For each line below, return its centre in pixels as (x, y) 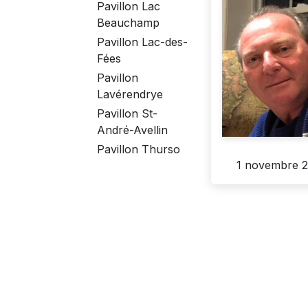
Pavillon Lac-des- (142, 42)
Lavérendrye (130, 95)
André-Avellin (132, 130)
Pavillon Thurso (139, 150)
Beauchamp (128, 23)
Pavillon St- (127, 114)
